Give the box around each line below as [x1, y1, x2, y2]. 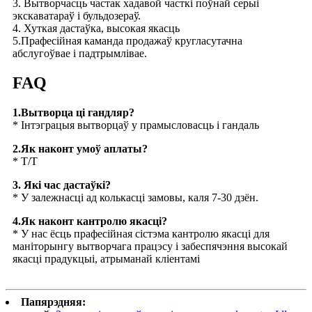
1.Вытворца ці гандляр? [13, 106, 134, 118]
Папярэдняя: [21, 295, 86, 308]
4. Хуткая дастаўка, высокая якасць [13, 22, 180, 35]
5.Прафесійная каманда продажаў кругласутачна [13, 35, 242, 47]
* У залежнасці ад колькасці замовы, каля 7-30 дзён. [13, 191, 258, 203]
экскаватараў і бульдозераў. [13, 10, 141, 22]
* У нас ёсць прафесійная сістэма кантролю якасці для [13, 227, 270, 240]
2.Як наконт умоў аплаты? [13, 142, 148, 155]
